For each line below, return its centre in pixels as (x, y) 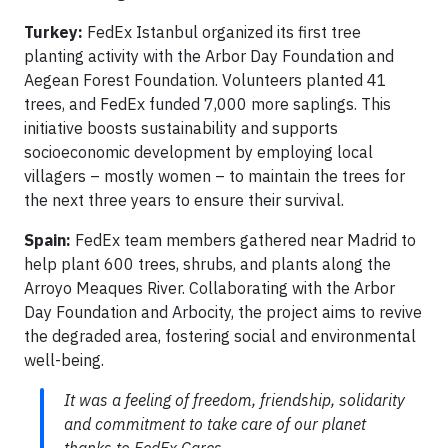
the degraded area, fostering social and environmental (220, 336)
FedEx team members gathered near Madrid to (245, 240)
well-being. (64, 360)
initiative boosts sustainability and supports (181, 128)
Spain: (49, 240)
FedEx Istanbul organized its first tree (222, 32)
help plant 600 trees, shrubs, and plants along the (207, 264)
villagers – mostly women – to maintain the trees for (214, 176)
